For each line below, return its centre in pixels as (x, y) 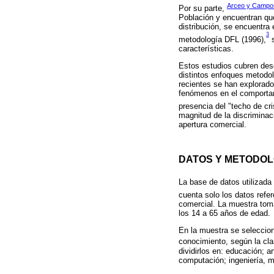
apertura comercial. (213, 125)
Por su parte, (203, 8)
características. (206, 49)
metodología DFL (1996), (222, 40)
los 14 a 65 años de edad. (224, 213)
